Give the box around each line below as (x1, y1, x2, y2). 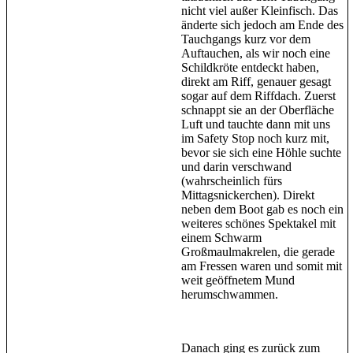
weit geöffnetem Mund (181, 273, 295, 287)
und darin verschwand (181, 159, 292, 173)
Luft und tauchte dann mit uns (181, 117, 330, 131)
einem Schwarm (181, 230, 262, 244)
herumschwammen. (181, 287, 278, 301)
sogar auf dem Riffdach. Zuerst (181, 88, 336, 102)
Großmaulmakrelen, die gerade (181, 244, 335, 258)
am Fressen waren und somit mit (181, 258, 342, 273)
